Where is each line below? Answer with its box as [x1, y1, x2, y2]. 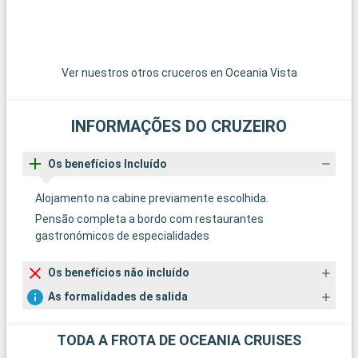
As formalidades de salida [48, 290, 188, 304]
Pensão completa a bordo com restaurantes [35, 212, 264, 225]
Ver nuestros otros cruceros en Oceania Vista [61, 66, 297, 80]
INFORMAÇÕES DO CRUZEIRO [71, 117, 287, 137]
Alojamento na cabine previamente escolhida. [35, 191, 268, 205]
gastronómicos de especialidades [35, 229, 209, 242]
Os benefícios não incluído [48, 266, 189, 280]
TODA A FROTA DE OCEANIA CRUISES [57, 331, 301, 348]
